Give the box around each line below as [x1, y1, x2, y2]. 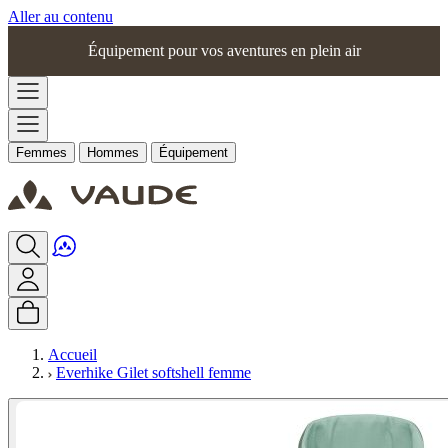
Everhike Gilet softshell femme [56, 364, 251, 381]
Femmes [16, 145, 67, 160]
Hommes [87, 145, 139, 160]
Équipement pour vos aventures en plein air [87, 42, 361, 59]
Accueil [48, 346, 97, 363]
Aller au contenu [8, 8, 113, 25]
